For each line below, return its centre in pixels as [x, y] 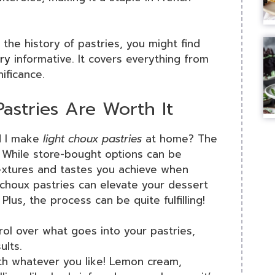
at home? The [180, 138]
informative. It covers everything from [110, 59]
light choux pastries [92, 138]
